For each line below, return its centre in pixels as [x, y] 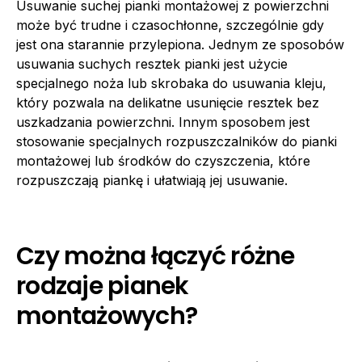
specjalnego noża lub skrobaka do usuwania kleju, [171, 84]
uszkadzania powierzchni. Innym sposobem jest [163, 122]
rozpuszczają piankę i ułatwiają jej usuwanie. [152, 181]
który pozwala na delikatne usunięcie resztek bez [168, 103]
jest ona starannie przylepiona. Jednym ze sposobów [180, 45]
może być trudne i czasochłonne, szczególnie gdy [170, 25]
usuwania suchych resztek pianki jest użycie [152, 64]
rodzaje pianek [103, 286]
